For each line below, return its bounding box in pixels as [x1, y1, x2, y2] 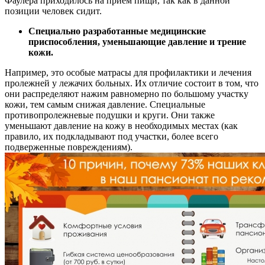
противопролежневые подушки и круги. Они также [5, 109, 215, 120]
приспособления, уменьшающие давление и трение [28, 36, 246, 47]
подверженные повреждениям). [5, 141, 132, 152]
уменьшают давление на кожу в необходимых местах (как [5, 120, 238, 131]
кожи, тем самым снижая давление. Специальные [5, 99, 205, 109]
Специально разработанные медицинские [28, 25, 206, 36]
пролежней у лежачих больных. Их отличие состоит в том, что [5, 77, 258, 88]
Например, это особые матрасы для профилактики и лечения [5, 67, 251, 77]
